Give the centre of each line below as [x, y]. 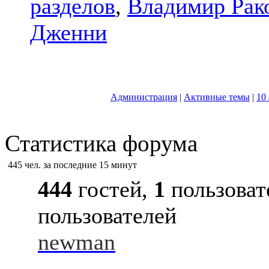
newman [77, 242]
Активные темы [217, 97]
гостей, [113, 189]
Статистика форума [101, 143]
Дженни [68, 32]
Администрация [144, 97]
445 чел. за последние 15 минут [72, 165]
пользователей [107, 216]
